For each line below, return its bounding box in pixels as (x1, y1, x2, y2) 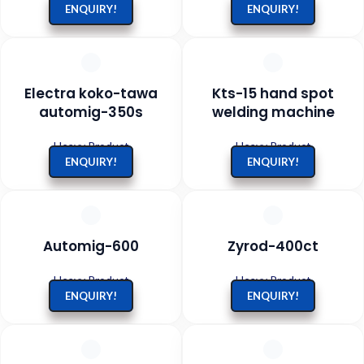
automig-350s (39, 102, 143, 123)
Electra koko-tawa (24, 84, 158, 104)
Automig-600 (43, 236, 139, 257)
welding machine (211, 102, 335, 123)
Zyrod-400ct (227, 236, 318, 257)
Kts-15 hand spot (212, 84, 334, 104)
